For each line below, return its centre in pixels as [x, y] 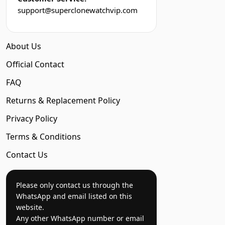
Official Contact [35, 64]
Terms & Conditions [43, 137]
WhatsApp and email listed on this [74, 196]
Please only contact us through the [75, 185]
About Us [24, 46]
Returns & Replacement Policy [63, 100]
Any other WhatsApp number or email [80, 218]
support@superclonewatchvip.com [78, 10]
